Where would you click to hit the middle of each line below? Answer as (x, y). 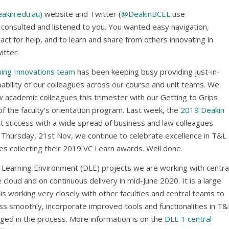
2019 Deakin (202, 110)
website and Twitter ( (82, 14)
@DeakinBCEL (146, 14)
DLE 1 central (188, 219)
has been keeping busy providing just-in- (147, 72)
